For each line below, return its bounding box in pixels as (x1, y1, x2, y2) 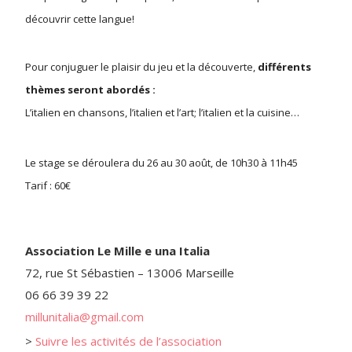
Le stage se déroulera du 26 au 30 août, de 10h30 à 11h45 (25, 155, 298, 170)
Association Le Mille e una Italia (25, 242, 210, 258)
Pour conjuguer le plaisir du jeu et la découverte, (25, 59, 258, 74)
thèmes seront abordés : (25, 82, 158, 97)
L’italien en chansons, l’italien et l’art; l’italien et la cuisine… (25, 104, 299, 119)
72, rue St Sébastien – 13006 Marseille (25, 264, 234, 280)
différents (258, 59, 311, 74)
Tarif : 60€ (25, 178, 71, 192)
